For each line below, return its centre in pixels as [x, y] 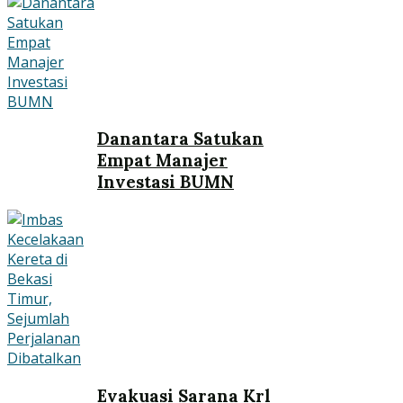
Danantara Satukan [180, 139]
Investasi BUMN [166, 182]
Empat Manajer [162, 161]
